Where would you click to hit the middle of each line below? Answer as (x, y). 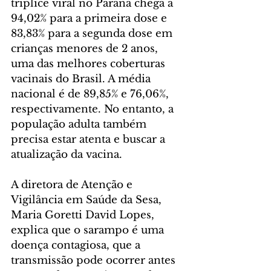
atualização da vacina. (67, 155)
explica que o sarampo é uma (89, 230)
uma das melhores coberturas (90, 64)
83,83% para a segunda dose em (93, 34)
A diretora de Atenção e (73, 185)
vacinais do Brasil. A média (82, 79)
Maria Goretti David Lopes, (84, 215)
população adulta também (80, 125)
